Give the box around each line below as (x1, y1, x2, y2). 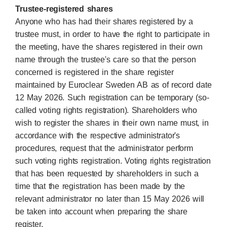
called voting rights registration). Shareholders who (15, 106, 197, 115)
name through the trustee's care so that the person (15, 55, 196, 64)
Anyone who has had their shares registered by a (15, 17, 194, 26)
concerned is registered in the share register (15, 68, 174, 77)
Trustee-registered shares (15, 5, 113, 13)
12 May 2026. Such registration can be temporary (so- (15, 93, 209, 102)
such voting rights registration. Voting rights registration (15, 157, 211, 165)
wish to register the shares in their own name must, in (15, 119, 209, 127)
